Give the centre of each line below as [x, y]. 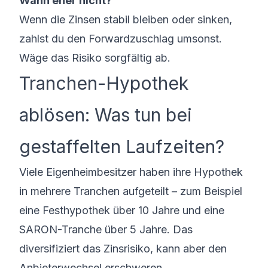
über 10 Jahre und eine [167, 210]
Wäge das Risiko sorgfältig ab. [95, 58]
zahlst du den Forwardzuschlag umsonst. [121, 39]
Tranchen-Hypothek [104, 83]
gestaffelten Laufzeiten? [122, 147]
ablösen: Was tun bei [106, 115]
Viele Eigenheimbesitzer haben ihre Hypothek [131, 172]
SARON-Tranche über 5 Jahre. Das [106, 229]
